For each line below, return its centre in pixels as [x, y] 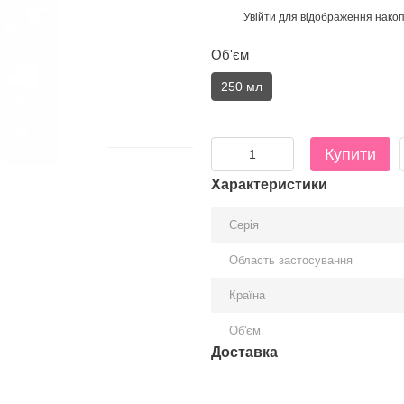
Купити [350, 154]
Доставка [244, 352]
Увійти [260, 17]
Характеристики [269, 184]
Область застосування [291, 260]
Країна [247, 295]
